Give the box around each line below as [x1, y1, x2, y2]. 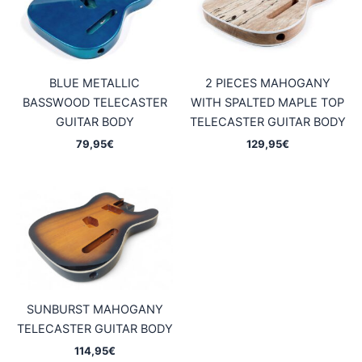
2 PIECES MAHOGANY [204, 75, 330, 90]
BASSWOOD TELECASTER [22, 95, 167, 110]
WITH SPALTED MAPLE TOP [191, 95, 344, 110]
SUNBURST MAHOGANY [26, 301, 163, 317]
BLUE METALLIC [49, 75, 140, 90]
